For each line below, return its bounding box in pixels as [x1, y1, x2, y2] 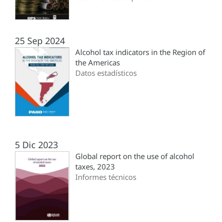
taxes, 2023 [75, 162, 115, 172]
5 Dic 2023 [15, 139, 58, 151]
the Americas [75, 57, 120, 68]
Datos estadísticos [75, 68, 137, 78]
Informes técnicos [75, 172, 136, 182]
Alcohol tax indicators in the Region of [75, 47, 205, 57]
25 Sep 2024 [15, 35, 65, 47]
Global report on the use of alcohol [75, 151, 194, 162]
